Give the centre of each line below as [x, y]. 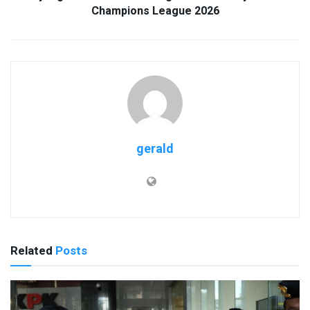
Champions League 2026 [155, 11]
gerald [155, 149]
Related [31, 251]
